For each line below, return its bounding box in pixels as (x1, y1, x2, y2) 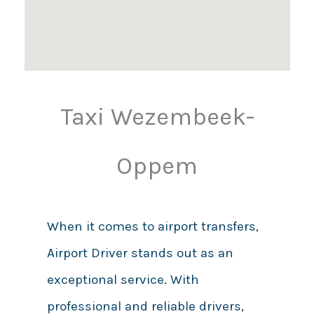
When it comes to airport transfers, (46, 219, 259, 235)
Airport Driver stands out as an (46, 245, 233, 261)
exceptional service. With (46, 272, 199, 288)
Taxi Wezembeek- (60, 102, 254, 132)
